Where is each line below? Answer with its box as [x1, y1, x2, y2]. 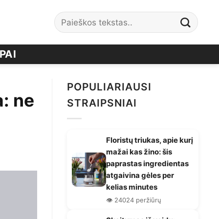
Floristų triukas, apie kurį [106, 135, 193, 145]
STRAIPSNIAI [67, 97, 137, 109]
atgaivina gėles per [106, 170, 174, 180]
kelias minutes [106, 182, 157, 192]
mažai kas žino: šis [106, 147, 172, 156]
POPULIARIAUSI [67, 81, 152, 93]
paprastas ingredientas [106, 158, 189, 168]
